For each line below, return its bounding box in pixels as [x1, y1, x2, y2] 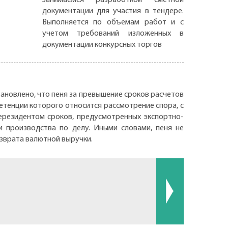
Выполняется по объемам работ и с [42, 18, 184, 26]
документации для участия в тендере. [42, 7, 184, 15]
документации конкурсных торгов [42, 40, 162, 49]
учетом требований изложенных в [42, 29, 184, 38]
